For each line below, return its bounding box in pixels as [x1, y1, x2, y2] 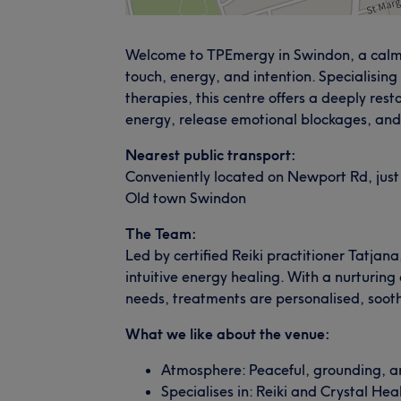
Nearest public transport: [125, 145, 296, 164]
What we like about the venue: [125, 324, 330, 343]
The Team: [125, 224, 197, 243]
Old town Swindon [125, 188, 246, 207]
